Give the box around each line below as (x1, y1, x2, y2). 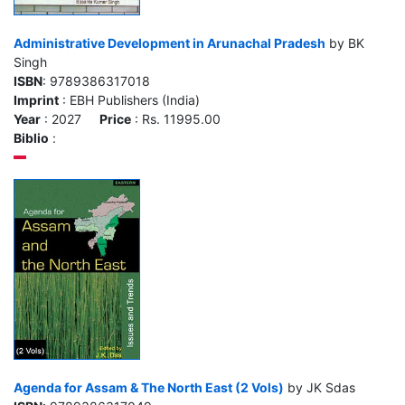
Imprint (14, 92, 59, 108)
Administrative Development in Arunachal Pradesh (14, 35, 325, 51)
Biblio (14, 130, 49, 146)
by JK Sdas (284, 380, 355, 395)
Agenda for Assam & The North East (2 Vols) (14, 380, 284, 395)
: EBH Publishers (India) (59, 92, 200, 108)
